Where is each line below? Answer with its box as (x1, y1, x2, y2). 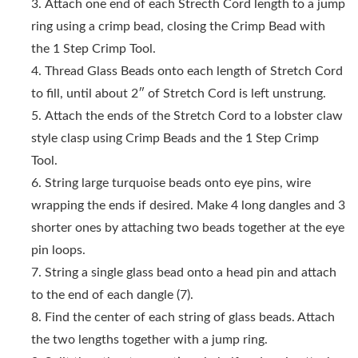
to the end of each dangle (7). (31, 288, 193, 301)
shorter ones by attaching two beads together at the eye (31, 221, 344, 234)
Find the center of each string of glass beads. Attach (45, 310, 335, 324)
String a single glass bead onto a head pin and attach (45, 265, 336, 279)
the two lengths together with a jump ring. (31, 332, 268, 346)
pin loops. (31, 243, 86, 257)
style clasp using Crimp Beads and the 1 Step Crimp (31, 131, 319, 145)
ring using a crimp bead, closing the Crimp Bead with (31, 19, 325, 33)
